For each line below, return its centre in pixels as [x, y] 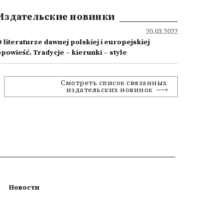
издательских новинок [109, 90]
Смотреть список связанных [114, 83]
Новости [24, 188]
